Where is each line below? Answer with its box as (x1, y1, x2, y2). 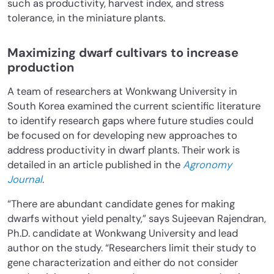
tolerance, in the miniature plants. (7, 12, 168, 25)
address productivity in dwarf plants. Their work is (7, 144, 240, 157)
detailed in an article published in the (7, 158, 183, 172)
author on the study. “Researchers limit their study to (7, 242, 256, 255)
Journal (7, 173, 42, 187)
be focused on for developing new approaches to (7, 129, 237, 143)
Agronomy (183, 158, 232, 172)
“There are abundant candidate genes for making (7, 198, 235, 211)
